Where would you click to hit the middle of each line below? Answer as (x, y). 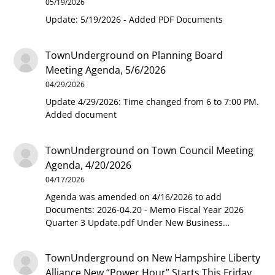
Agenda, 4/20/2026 (89, 165)
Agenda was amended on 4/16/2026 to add (134, 196)
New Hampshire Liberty (206, 258)
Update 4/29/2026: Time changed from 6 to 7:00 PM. (153, 102)
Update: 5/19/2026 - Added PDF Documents (134, 20)
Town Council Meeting (203, 150)
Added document (81, 115)
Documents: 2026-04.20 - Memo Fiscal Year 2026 (145, 209)
